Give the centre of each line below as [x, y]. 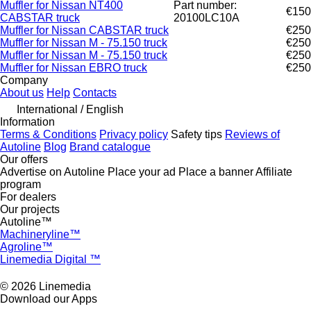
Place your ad [142, 172]
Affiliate [274, 172]
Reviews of [252, 135]
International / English [70, 110]
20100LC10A [207, 18]
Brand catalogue [110, 147]
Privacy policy [134, 135]
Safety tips [196, 135]
